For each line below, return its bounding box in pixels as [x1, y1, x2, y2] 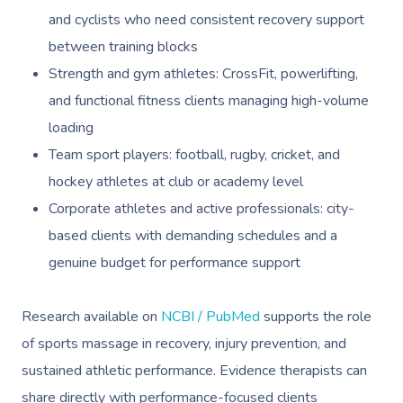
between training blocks [49, 36, 198, 57]
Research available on [22, 306, 157, 327]
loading [49, 117, 94, 138]
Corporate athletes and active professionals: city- [49, 198, 354, 219]
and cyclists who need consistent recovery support [49, 9, 364, 30]
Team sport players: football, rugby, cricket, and [49, 144, 340, 165]
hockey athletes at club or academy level [49, 171, 303, 192]
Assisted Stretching [250, 236, 391, 258]
